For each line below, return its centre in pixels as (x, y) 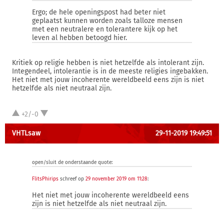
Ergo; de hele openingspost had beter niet (99, 12)
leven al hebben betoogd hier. (79, 38)
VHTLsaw (26, 133)
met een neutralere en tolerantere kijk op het (105, 29)
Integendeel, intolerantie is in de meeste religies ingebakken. (110, 71)
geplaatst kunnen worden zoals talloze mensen (107, 21)
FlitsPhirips (45, 179)
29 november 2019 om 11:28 (116, 179)
